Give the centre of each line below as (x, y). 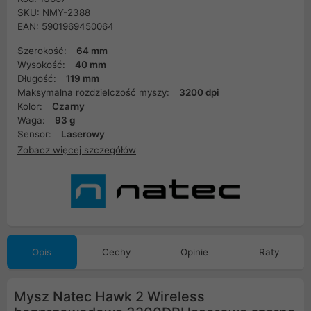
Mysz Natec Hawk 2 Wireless (109, 297)
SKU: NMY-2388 (54, 12)
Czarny (68, 106)
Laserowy (83, 134)
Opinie (195, 252)
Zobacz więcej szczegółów (77, 150)
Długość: (38, 78)
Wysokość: (43, 65)
